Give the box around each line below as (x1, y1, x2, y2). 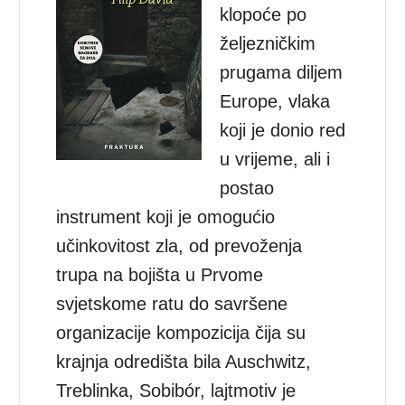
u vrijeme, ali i (220, 148, 331, 169)
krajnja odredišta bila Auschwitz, (56, 351, 312, 372)
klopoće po (220, 4, 307, 24)
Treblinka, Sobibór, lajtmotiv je (56, 380, 297, 400)
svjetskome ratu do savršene (56, 293, 288, 314)
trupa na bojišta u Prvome (56, 264, 264, 285)
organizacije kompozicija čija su (56, 322, 306, 343)
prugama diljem (220, 61, 344, 82)
